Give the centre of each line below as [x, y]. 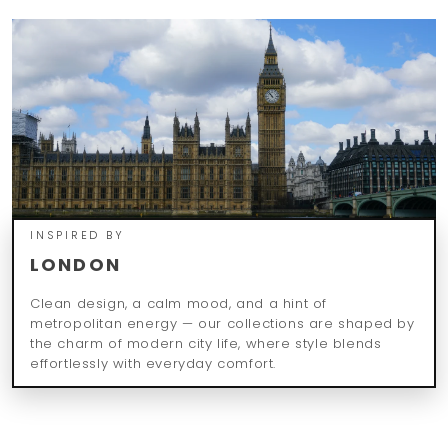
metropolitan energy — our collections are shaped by [222, 323]
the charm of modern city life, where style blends [206, 343]
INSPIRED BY [77, 234]
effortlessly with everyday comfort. [153, 363]
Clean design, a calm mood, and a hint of [179, 303]
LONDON [75, 264]
